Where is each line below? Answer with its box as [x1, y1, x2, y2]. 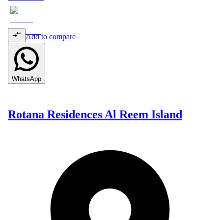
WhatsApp [12, 75, 41, 83]
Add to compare [26, 32, 76, 41]
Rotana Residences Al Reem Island [8, 108, 182, 121]
